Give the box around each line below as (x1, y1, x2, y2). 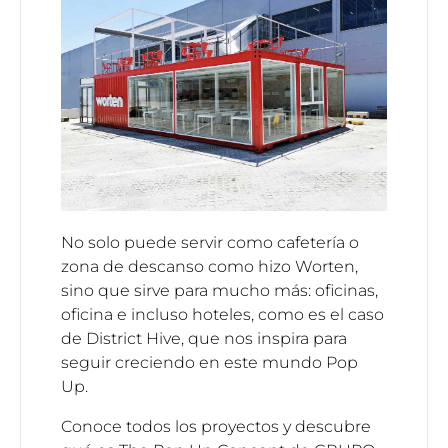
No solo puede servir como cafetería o (61, 233, 359, 253)
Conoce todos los (61, 417, 201, 437)
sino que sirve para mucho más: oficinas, (61, 281, 378, 301)
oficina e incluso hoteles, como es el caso (61, 305, 384, 325)
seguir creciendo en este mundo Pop (61, 353, 358, 373)
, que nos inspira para (181, 329, 347, 349)
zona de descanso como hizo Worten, (61, 257, 358, 277)
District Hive (86, 329, 181, 349)
